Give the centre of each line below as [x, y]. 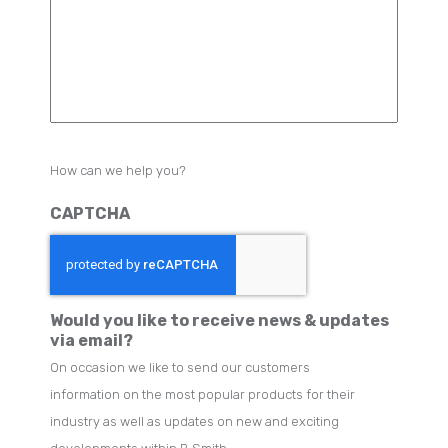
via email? [92, 340]
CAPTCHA [90, 213]
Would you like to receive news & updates [220, 320]
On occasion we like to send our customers [180, 367]
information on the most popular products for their [203, 394]
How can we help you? [118, 170]
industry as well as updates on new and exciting [195, 421]
